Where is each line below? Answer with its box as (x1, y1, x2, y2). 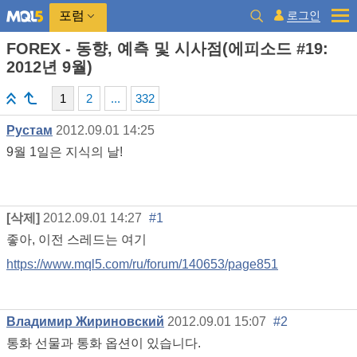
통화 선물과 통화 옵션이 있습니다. (6, 335, 201, 350)
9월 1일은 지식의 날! (6, 145, 123, 159)
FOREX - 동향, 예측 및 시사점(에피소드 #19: (6, 40, 328, 57)
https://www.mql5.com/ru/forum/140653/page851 (6, 257, 278, 271)
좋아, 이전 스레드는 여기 (6, 233, 147, 246)
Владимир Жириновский (6, 314, 164, 328)
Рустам (6, 124, 53, 137)
